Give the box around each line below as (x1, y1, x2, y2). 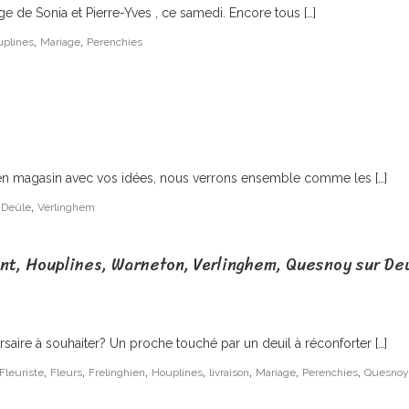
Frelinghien (89, 366, 145, 379)
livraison (209, 366, 249, 379)
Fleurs (50, 366, 82, 379)
